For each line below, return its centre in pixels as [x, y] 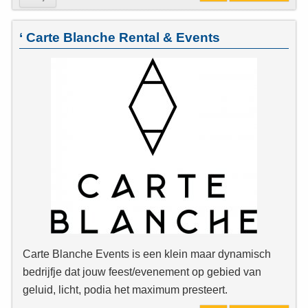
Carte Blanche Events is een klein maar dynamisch [147, 254]
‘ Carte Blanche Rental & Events [120, 38]
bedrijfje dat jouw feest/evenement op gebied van [142, 272]
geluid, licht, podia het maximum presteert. [125, 290]
